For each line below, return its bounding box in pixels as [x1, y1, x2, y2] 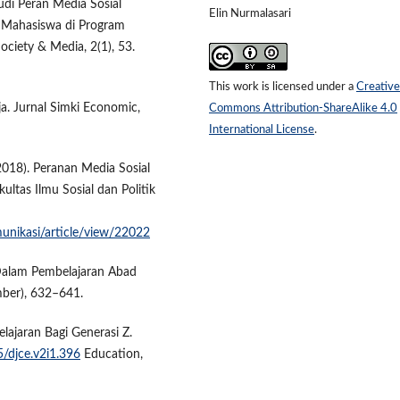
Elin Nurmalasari [209, 7, 291, 20]
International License [209, 124, 314, 136]
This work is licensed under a [209, 81, 356, 93]
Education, [80, 347, 143, 361]
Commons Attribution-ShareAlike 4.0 [209, 103, 397, 114]
